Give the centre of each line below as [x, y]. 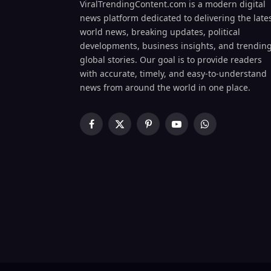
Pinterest [165, 129]
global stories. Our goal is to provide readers [171, 59]
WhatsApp [225, 129]
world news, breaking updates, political [160, 31]
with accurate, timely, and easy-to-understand [173, 73]
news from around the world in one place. [165, 87]
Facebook [109, 129]
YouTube [193, 129]
